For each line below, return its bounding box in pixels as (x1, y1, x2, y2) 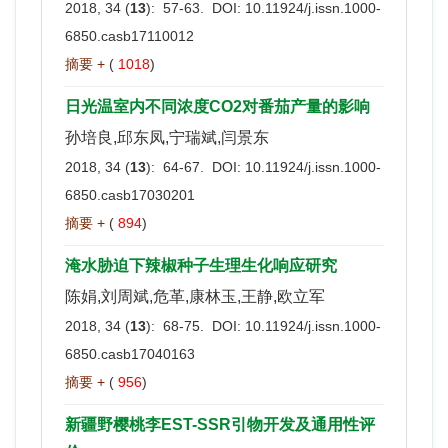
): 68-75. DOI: (146, 317, 245, 334)
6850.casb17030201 (65, 186, 195, 203)
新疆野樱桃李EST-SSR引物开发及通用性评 (65, 415, 375, 433)
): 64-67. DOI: (146, 158, 245, 175)
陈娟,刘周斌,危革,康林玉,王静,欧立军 (65, 287, 325, 305)
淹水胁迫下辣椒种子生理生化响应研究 (65, 256, 337, 274)
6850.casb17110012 (65, 27, 194, 44)
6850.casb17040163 (65, 345, 195, 362)
